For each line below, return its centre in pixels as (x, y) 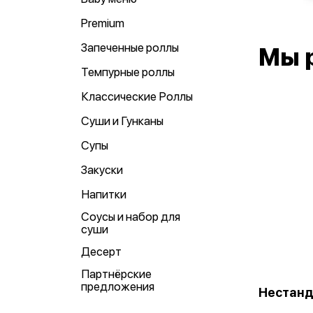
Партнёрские (116, 274)
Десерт (101, 252)
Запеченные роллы (130, 48)
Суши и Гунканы (122, 121)
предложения (118, 286)
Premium (103, 23)
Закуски (102, 170)
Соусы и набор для (131, 217)
